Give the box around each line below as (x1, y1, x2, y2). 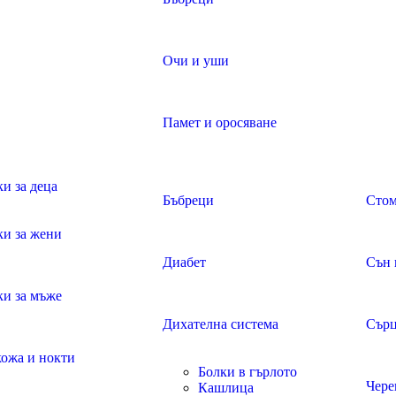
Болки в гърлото (198, 364, 297, 379)
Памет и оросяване (163, 115, 277, 130)
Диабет (163, 255, 206, 270)
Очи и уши (163, 53, 229, 68)
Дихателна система (163, 316, 278, 331)
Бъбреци (163, 193, 214, 208)
